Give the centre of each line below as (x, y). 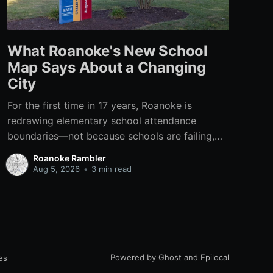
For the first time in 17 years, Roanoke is (99, 105)
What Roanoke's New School (107, 51)
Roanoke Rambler (69, 158)
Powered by (134, 257)
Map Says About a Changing (106, 68)
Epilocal (215, 257)
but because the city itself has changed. (99, 151)
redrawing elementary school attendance (101, 120)
